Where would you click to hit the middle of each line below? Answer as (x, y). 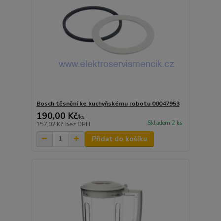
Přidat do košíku (119, 139)
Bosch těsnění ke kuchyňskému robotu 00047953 (108, 103)
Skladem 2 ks (165, 123)
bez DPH (77, 124)
